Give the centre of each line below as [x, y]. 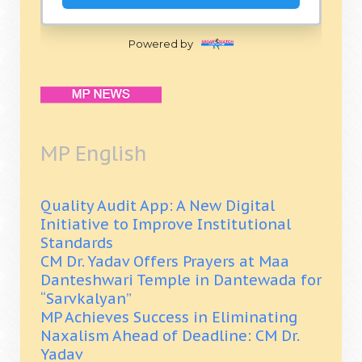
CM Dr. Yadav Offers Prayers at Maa [165, 261]
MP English [94, 153]
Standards [77, 242]
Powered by [161, 43]
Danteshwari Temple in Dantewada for [181, 280]
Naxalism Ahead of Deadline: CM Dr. [170, 335]
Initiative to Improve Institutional [166, 224]
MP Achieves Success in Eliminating [169, 317]
